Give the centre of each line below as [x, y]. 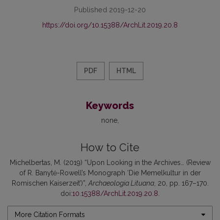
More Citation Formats [50, 214]
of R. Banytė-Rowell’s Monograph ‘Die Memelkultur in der [110, 173]
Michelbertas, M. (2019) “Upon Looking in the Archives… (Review [110, 162]
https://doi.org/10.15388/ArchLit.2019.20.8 [110, 25]
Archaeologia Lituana [121, 183]
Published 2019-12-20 [110, 9]
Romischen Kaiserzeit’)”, [50, 183]
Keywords [110, 105]
